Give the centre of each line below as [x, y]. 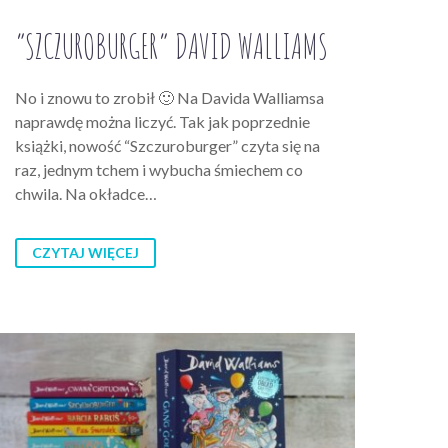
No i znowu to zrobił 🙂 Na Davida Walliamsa [169, 98]
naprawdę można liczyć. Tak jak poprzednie [162, 122]
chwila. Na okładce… [86, 194]
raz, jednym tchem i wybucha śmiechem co [159, 170]
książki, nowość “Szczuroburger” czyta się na [167, 146]
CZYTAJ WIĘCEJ [85, 253]
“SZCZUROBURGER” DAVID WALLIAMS [171, 46]
